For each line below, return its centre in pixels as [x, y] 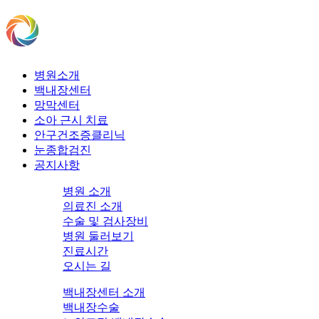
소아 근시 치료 [71, 120]
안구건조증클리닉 [80, 135]
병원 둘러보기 [98, 236]
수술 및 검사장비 [105, 221]
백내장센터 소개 [104, 292]
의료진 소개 [93, 206]
